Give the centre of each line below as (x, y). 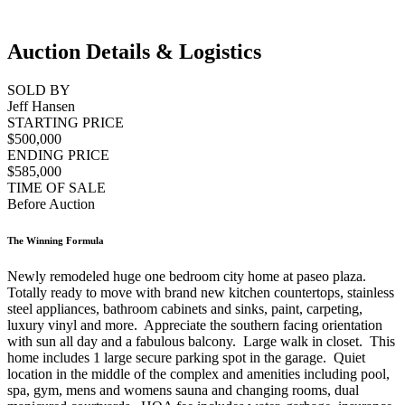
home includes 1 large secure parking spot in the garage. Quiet (186, 357)
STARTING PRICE (66, 123)
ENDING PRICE (58, 155)
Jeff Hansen (41, 107)
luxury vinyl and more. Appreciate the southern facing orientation (195, 325)
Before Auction (51, 204)
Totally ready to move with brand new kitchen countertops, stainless (201, 292)
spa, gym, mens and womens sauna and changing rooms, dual (183, 390)
